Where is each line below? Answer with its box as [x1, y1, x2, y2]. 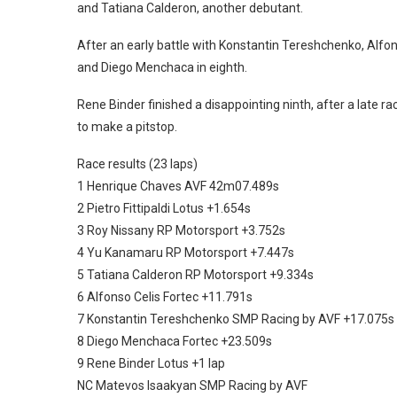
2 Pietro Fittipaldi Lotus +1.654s [77, 200, 251, 215]
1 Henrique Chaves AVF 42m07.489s [77, 178, 279, 193]
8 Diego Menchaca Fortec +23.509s [77, 333, 272, 348]
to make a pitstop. [77, 119, 177, 134]
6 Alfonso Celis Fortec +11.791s [77, 289, 253, 304]
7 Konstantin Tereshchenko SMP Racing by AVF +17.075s [77, 311, 394, 326]
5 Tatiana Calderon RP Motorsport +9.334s [77, 267, 314, 282]
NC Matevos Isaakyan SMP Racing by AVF [77, 378, 307, 393]
